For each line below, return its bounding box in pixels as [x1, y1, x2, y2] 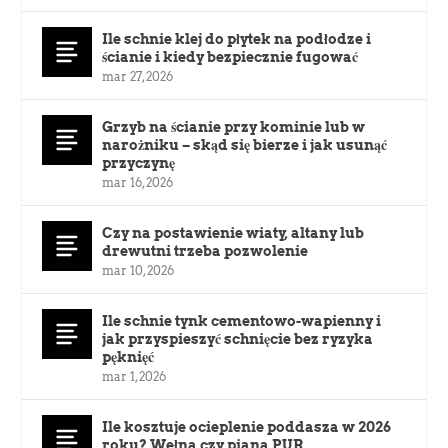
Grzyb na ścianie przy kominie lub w [102, 118, 366, 135]
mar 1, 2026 [102, 368, 167, 384]
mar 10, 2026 [102, 262, 175, 278]
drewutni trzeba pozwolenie [102, 242, 309, 259]
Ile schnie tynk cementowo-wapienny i [102, 312, 382, 329]
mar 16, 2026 [102, 174, 174, 190]
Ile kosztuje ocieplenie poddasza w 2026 [102, 418, 392, 435]
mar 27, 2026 [102, 68, 174, 84]
